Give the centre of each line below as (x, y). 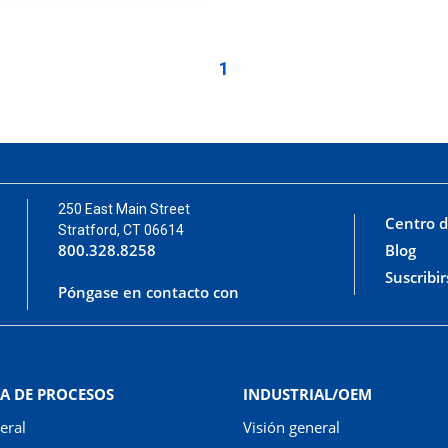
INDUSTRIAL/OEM (307, 394)
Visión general (291, 427)
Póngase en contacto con (149, 292)
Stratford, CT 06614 (121, 230)
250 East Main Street (124, 209)
